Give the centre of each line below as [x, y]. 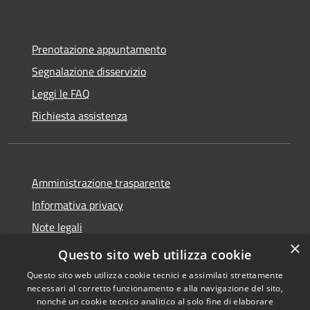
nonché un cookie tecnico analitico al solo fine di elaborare [155, 301]
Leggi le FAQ [61, 93]
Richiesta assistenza [80, 115]
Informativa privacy [77, 204]
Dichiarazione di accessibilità [99, 249]
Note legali [57, 227]
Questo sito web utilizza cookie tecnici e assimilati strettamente [155, 275]
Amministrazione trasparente [101, 182]
